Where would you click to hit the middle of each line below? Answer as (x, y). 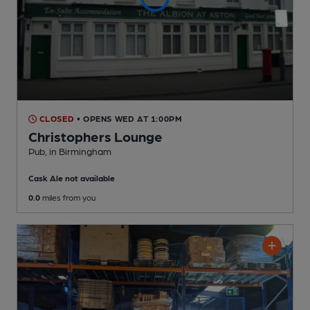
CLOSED (56, 119)
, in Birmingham (78, 151)
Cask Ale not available (72, 178)
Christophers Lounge (95, 137)
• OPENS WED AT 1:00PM (129, 119)
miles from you (68, 198)
